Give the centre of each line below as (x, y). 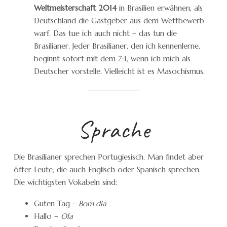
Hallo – (47, 216)
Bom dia (91, 203)
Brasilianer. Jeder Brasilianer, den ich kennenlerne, (117, 46)
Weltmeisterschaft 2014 (75, 8)
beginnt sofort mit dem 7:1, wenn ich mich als (112, 59)
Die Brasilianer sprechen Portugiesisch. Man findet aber (109, 157)
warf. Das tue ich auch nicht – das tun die (105, 33)
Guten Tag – (55, 203)
